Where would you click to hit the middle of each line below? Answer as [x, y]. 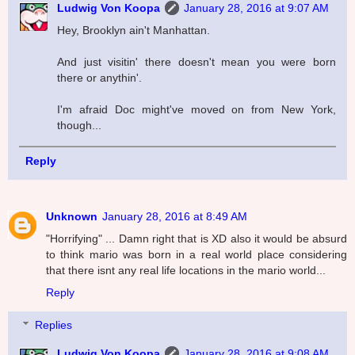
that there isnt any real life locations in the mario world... [186, 270]
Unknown [72, 216]
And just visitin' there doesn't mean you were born [197, 61]
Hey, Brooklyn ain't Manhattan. [134, 30]
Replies [54, 325]
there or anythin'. [100, 77]
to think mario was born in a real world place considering [197, 254]
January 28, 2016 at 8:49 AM [175, 216]
